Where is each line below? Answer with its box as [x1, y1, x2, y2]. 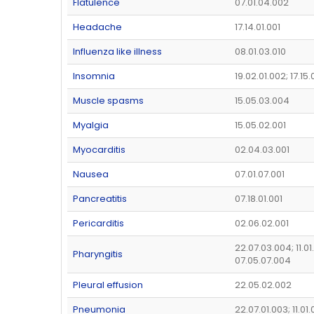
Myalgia [73, 118, 109, 132]
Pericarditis [73, 217, 124, 231]
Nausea [73, 168, 109, 182]
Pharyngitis [73, 247, 123, 261]
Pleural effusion [73, 278, 143, 292]
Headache [73, 20, 122, 34]
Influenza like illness [73, 45, 162, 59]
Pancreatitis [73, 192, 127, 206]
